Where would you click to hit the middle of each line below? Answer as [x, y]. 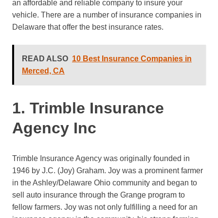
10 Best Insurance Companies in [132, 58]
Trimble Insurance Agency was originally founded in [101, 159]
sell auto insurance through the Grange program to [99, 195]
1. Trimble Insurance [88, 108]
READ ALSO [45, 58]
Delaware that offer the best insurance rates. [88, 27]
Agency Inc [54, 128]
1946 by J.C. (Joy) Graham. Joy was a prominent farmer [108, 171]
